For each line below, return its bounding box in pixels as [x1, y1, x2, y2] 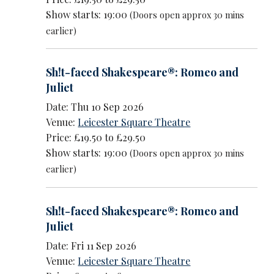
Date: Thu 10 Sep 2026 [46, 100, 144, 114]
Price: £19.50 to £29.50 [46, 131, 146, 144]
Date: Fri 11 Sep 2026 [46, 239, 137, 253]
